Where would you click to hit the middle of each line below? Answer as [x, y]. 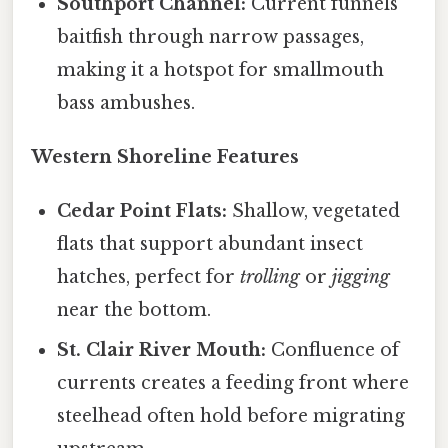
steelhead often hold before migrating [231, 415]
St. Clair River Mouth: [162, 349]
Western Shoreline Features [165, 156]
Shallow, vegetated [314, 210]
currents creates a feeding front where [233, 382]
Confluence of [333, 349]
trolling [270, 276]
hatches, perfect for [149, 276]
